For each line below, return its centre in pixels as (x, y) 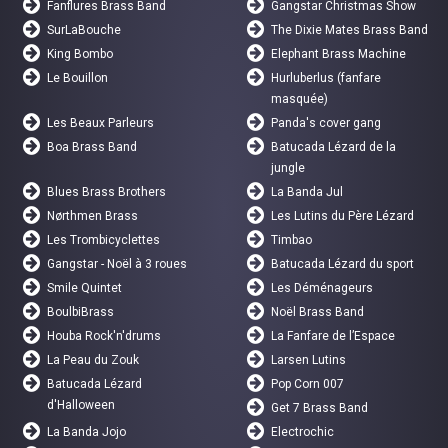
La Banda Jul (307, 192)
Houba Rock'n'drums (104, 336)
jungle (288, 168)
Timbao (292, 240)
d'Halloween (81, 405)
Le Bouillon (78, 78)
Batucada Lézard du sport (343, 264)
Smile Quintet (85, 288)
